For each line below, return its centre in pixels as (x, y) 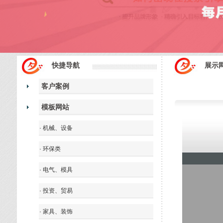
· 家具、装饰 (56, 211)
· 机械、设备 (56, 128)
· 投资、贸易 (56, 190)
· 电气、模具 (56, 169)
